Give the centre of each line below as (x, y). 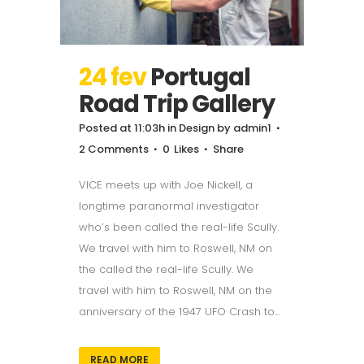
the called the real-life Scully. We (166, 269)
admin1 (252, 128)
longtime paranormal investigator (169, 206)
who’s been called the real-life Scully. (179, 227)
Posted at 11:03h (122, 128)
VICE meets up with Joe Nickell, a (166, 184)
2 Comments (114, 149)
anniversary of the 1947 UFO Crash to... (179, 311)
